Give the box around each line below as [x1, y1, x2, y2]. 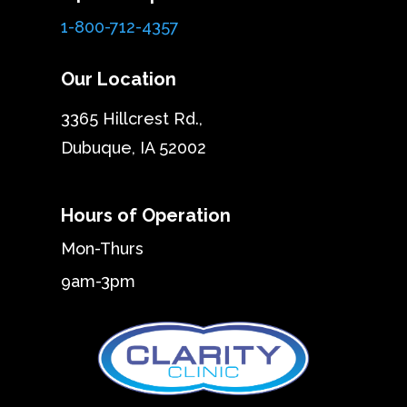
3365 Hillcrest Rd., [61, 108, 203, 128]
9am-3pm [61, 271, 136, 291]
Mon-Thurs [61, 238, 144, 258]
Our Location [61, 67, 177, 90]
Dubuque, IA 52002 [61, 137, 207, 157]
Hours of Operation [61, 203, 232, 226]
